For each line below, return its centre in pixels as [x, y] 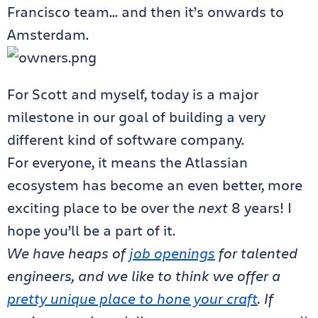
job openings [172, 253]
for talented [256, 253]
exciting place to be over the [103, 208]
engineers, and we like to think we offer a [144, 276]
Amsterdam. [48, 34]
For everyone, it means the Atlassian [127, 162]
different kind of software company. [126, 139]
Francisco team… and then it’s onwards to [146, 12]
